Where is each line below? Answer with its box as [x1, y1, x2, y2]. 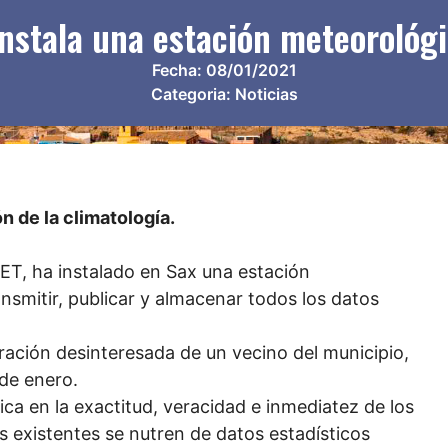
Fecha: [151, 59, 206, 80]
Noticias [234, 83, 298, 104]
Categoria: [150, 83, 235, 104]
